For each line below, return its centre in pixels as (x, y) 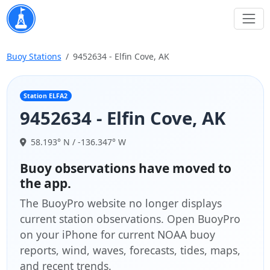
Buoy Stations (34, 56)
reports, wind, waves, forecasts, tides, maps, (130, 250)
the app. (45, 183)
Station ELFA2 (46, 96)
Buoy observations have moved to (125, 168)
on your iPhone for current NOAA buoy (117, 234)
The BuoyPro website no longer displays (121, 203)
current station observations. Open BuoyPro (130, 218)
